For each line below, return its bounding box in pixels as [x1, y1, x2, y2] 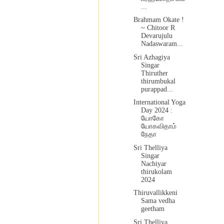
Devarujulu [140, 32, 172, 40]
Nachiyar [140, 159, 166, 167]
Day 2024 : [140, 106, 172, 114]
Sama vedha [140, 197, 175, 205]
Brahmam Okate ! [133, 16, 184, 24]
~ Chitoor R [140, 24, 175, 32]
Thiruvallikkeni [133, 189, 177, 197]
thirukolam [140, 167, 172, 175]
